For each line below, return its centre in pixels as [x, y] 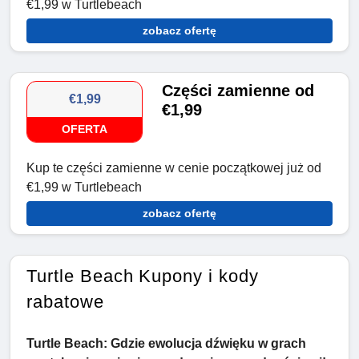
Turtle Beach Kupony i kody [143, 276]
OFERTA [85, 129]
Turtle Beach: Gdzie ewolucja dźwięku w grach [166, 344]
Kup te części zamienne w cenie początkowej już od [174, 168]
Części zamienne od [238, 91]
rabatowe [65, 302]
